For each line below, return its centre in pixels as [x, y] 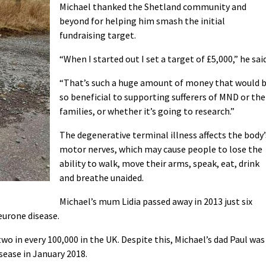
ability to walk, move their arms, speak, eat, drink [159, 163]
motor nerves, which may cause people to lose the [161, 149]
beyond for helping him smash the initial [142, 20]
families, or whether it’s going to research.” [147, 111]
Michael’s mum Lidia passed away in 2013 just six [156, 201]
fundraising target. [98, 35]
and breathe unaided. [102, 177]
